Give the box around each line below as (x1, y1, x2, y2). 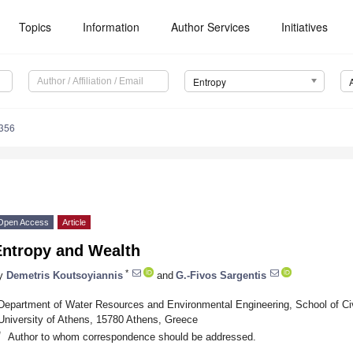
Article (62, 217, 86, 228)
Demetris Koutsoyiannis (6, 269, 123, 281)
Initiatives (281, 19, 329, 35)
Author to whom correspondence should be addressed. (7, 330, 256, 343)
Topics (19, 19, 52, 35)
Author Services (171, 19, 251, 35)
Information (83, 19, 140, 35)
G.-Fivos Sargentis (176, 269, 266, 281)
